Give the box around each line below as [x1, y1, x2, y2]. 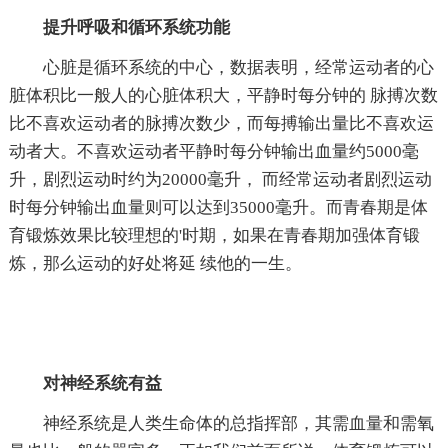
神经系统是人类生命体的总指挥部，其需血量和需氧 [42, 413, 434, 433]
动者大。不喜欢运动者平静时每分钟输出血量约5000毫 [8, 141, 419, 161]
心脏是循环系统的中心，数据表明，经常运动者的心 [42, 57, 434, 77]
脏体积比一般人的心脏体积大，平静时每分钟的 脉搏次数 [8, 85, 438, 105]
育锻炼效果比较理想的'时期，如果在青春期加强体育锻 [8, 225, 420, 245]
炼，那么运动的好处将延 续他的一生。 [8, 253, 302, 273]
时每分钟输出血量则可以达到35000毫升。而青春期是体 [8, 197, 428, 217]
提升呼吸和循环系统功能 [42, 17, 230, 37]
